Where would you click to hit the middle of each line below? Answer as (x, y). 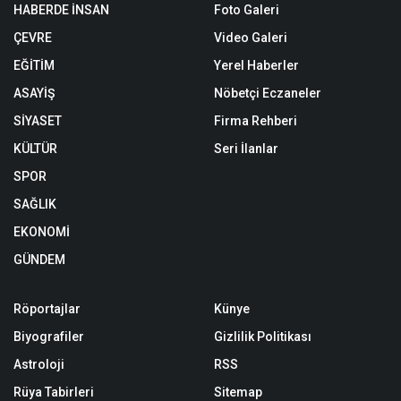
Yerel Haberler (256, 65)
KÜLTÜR (35, 148)
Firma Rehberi (256, 120)
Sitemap (238, 392)
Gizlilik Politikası (263, 336)
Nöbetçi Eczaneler (268, 93)
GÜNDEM (39, 259)
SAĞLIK (35, 204)
